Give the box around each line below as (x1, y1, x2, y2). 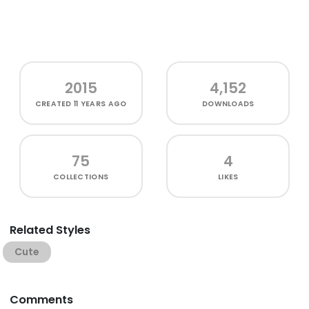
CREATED (34, 99, 74, 109)
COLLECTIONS (53, 172, 109, 182)
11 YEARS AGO (74, 99, 127, 109)
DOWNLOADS (202, 99, 255, 109)
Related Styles (10, 222, 90, 238)
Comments (10, 292, 73, 308)
